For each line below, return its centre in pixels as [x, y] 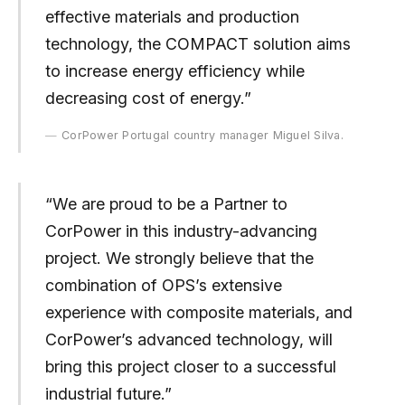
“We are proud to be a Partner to [166, 203]
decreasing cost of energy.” [148, 99]
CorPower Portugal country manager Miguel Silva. [202, 136]
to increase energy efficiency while [174, 71]
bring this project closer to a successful [190, 366]
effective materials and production [172, 17]
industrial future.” [108, 393]
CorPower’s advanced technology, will [188, 339]
